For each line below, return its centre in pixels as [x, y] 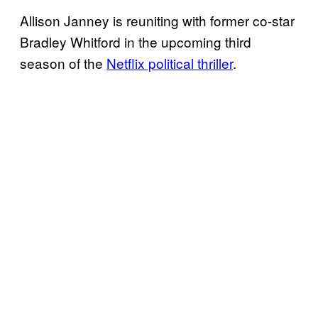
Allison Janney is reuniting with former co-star [157, 21]
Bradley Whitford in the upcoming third [136, 42]
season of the [63, 63]
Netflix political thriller [170, 63]
